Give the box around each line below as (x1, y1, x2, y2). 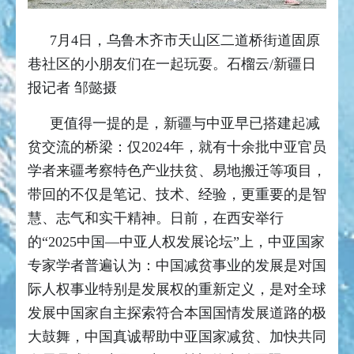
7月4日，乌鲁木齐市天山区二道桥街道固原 (50, 32, 320, 49)
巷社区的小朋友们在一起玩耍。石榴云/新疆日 (28, 56, 316, 73)
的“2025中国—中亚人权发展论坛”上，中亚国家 (28, 234, 325, 250)
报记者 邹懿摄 (28, 80, 117, 96)
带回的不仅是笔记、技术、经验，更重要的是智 (28, 186, 326, 203)
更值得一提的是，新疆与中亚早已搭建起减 (50, 115, 320, 132)
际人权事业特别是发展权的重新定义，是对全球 (28, 281, 326, 298)
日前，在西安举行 (170, 210, 284, 227)
